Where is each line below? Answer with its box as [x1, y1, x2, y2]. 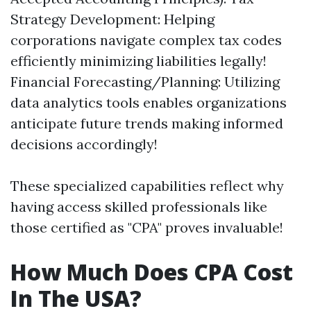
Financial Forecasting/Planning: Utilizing [10, 73, 280, 90]
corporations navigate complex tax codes [10, 31, 282, 49]
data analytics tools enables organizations [10, 94, 287, 111]
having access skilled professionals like [10, 198, 267, 215]
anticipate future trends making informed [10, 115, 283, 132]
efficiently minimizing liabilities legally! [10, 52, 267, 69]
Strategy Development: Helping [10, 10, 215, 28]
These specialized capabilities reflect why [10, 177, 284, 194]
